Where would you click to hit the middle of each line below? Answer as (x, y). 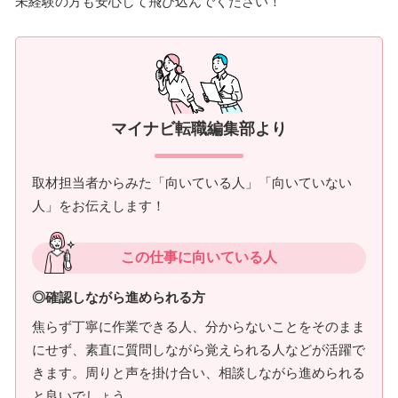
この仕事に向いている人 (199, 257)
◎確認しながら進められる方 (119, 297)
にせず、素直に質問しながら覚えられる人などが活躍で (199, 350)
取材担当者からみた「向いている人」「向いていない (192, 182)
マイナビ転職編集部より (199, 128)
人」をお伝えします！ (99, 205)
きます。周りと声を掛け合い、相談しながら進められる (199, 373)
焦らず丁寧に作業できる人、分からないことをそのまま (199, 326)
